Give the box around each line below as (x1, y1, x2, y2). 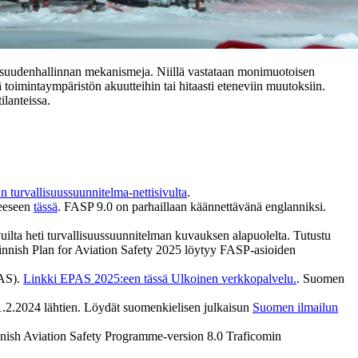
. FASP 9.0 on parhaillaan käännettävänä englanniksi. (58, 199, 326, 213)
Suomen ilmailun (253, 300, 338, 314)
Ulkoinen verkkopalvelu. (171, 271, 296, 285)
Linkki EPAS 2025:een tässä (23, 271, 168, 285)
